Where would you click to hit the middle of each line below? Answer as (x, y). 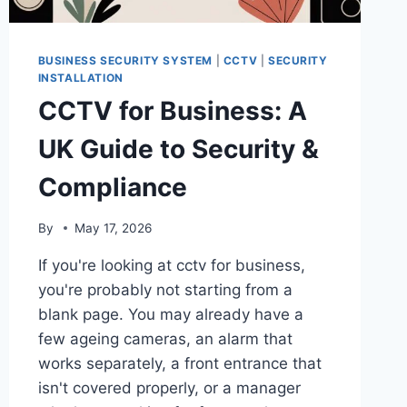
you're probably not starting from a (165, 289)
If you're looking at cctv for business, (171, 265)
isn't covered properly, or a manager (169, 387)
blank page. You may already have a (170, 314)
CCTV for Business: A (172, 111)
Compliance (112, 188)
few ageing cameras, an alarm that (165, 338)
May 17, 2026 (113, 228)
